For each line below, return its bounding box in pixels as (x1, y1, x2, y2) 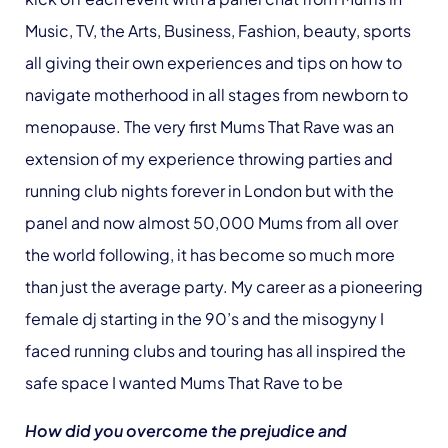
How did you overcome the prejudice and (25, 419, 347, 441)
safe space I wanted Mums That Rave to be (25, 371, 343, 393)
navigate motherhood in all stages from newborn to (25, 83, 408, 105)
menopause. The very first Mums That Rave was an (25, 115, 394, 137)
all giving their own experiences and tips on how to (25, 51, 402, 73)
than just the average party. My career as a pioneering (25, 275, 423, 297)
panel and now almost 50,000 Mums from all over (25, 211, 398, 233)
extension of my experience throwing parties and (25, 147, 393, 169)
